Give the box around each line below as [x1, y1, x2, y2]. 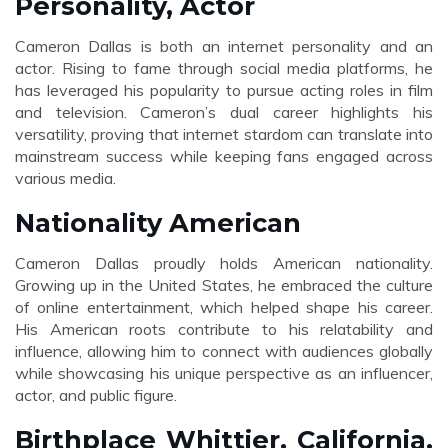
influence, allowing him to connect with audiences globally [15, 341, 433, 361]
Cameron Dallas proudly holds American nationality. [15, 253, 433, 273]
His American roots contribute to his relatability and [15, 319, 433, 339]
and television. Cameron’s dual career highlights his [15, 102, 433, 122]
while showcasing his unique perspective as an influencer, [15, 363, 433, 383]
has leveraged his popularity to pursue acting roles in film [15, 80, 433, 100]
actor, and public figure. [15, 385, 177, 405]
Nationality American [15, 207, 301, 238]
